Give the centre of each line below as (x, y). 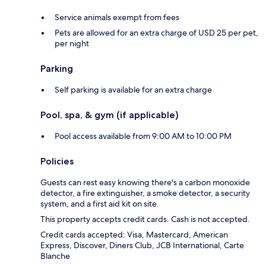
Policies (57, 161)
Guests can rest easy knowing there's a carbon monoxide (145, 183)
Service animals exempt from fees (117, 18)
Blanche (55, 256)
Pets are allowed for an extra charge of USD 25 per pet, (156, 33)
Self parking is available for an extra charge (133, 90)
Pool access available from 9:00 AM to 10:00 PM (143, 136)
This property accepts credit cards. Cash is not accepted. (145, 219)
